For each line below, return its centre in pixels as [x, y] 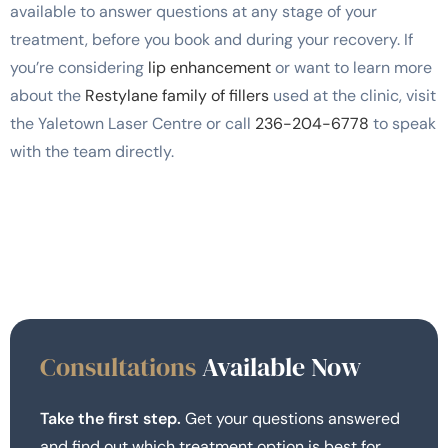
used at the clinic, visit [352, 95]
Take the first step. [110, 418]
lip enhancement [209, 67]
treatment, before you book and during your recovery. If [211, 39]
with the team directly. [92, 151]
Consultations [121, 366]
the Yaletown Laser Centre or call [132, 123]
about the [45, 95]
